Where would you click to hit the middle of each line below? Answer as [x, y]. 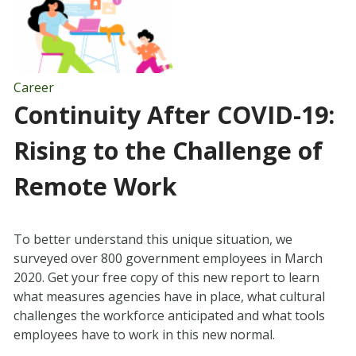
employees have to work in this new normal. [144, 335]
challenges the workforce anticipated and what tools [169, 316]
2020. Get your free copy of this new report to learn [166, 278]
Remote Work [95, 187]
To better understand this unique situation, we [153, 240]
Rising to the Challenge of [168, 151]
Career [33, 88]
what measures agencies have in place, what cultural [169, 297]
